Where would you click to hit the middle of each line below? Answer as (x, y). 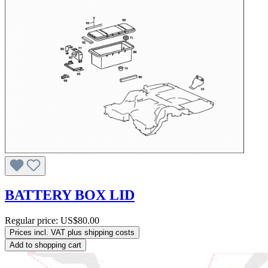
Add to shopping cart (45, 245)
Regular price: (33, 221)
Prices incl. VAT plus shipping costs (72, 233)
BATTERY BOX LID (70, 195)
